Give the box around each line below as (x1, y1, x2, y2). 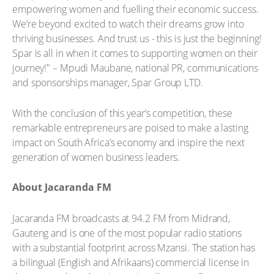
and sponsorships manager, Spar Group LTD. (12, 76, 203, 89)
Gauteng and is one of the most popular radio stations (12, 226, 242, 240)
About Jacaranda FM (12, 180, 111, 194)
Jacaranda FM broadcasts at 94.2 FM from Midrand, (12, 211, 231, 225)
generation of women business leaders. (12, 150, 180, 164)
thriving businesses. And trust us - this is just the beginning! (12, 32, 262, 45)
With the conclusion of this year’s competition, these (12, 106, 232, 120)
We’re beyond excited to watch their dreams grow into (12, 17, 244, 31)
